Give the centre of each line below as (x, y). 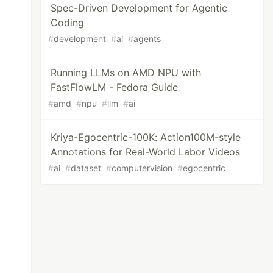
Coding (68, 23)
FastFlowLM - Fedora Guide (115, 87)
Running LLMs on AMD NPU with (126, 73)
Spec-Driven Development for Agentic (139, 8)
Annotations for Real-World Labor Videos (146, 152)
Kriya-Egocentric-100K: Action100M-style (146, 137)
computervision (142, 168)
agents (147, 39)
